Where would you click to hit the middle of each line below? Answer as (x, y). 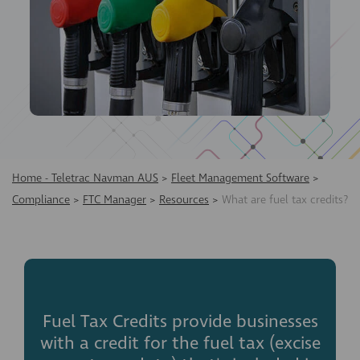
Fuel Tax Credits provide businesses (180, 321)
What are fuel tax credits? (285, 200)
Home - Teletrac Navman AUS (85, 178)
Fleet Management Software (240, 178)
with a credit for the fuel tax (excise (180, 343)
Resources (184, 200)
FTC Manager (115, 200)
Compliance (41, 200)
